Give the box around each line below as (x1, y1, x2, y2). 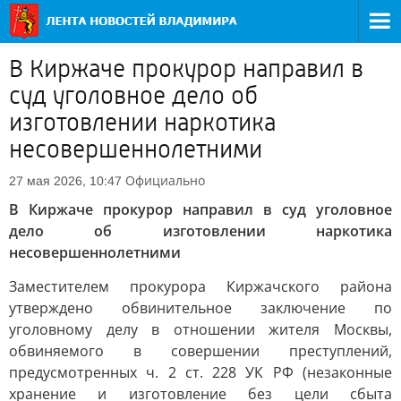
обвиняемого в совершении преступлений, (9, 341, 392, 361)
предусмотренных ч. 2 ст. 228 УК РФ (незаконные (9, 363, 392, 382)
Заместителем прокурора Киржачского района (9, 277, 392, 296)
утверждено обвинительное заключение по (9, 298, 392, 318)
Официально (125, 172, 205, 189)
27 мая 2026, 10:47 (9, 174, 122, 188)
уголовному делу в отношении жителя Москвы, (9, 320, 392, 339)
